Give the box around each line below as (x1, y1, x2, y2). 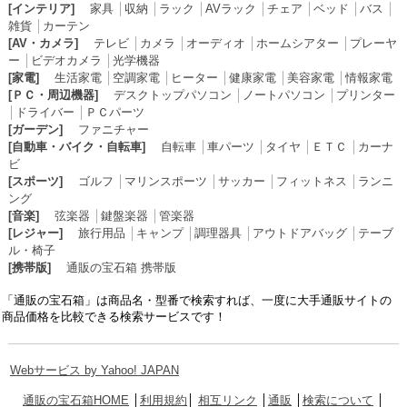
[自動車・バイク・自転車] (7, 139, 145, 154)
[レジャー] (7, 225, 63, 240)
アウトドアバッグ (252, 225, 347, 240)
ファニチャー (77, 122, 149, 136)
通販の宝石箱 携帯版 (65, 260, 176, 274)
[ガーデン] (7, 122, 63, 136)
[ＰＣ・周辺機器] (7, 87, 98, 102)
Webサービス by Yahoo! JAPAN (9, 362, 179, 377)
